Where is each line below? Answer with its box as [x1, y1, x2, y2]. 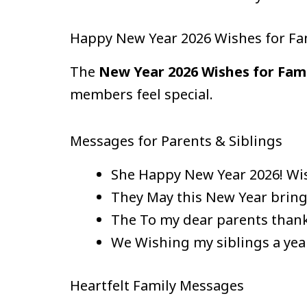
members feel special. [70, 85, 213, 104]
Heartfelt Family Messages [70, 276, 244, 295]
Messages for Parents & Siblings [70, 132, 282, 151]
